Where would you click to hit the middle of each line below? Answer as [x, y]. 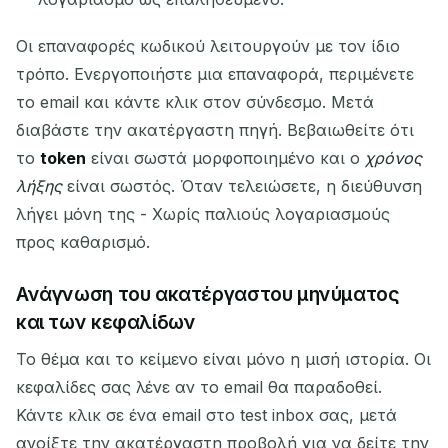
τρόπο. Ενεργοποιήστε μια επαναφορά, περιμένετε [215, 73]
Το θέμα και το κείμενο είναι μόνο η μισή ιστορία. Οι [223, 359]
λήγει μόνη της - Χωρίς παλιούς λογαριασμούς [203, 213]
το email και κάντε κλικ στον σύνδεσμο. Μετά [195, 101]
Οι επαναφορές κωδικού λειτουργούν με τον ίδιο [208, 45]
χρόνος [393, 157]
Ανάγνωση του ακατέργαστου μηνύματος [208, 293]
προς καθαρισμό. [83, 241]
